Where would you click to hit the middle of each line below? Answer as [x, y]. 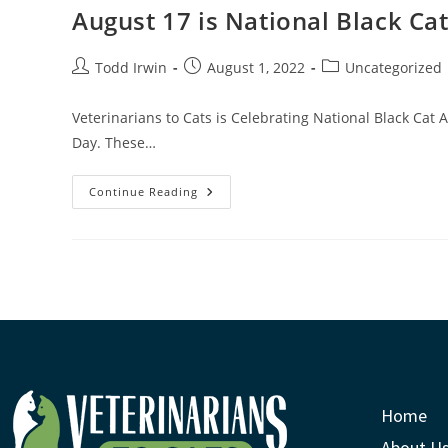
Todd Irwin [131, 67]
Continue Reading [143, 191]
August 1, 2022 [256, 67]
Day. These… [114, 142]
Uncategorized [393, 67]
